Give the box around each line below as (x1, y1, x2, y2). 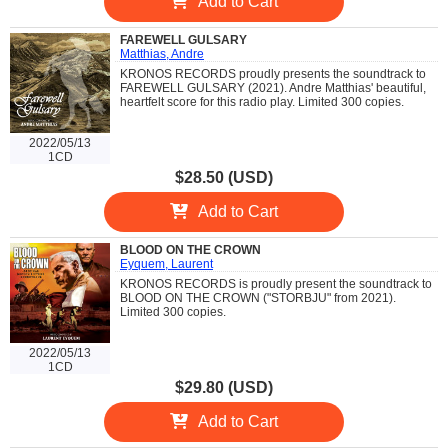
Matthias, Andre (120, 47, 204, 62)
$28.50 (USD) (175, 169, 273, 187)
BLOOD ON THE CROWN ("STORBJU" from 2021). (120, 291, 396, 306)
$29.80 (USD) (175, 379, 273, 397)
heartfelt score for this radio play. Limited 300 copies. (120, 95, 404, 110)
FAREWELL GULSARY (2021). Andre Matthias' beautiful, (120, 81, 426, 96)
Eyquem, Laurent (120, 257, 213, 272)
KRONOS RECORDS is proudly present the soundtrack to (120, 277, 432, 292)
